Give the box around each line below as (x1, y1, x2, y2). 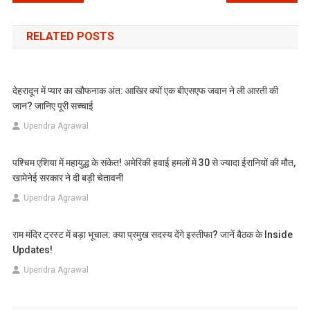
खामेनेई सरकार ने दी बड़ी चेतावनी (12, 172, 124, 183)
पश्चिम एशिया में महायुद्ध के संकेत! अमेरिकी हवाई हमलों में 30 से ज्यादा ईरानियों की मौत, (12, 157, 296, 168)
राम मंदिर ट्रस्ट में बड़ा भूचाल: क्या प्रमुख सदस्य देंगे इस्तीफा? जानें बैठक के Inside (12, 229, 293, 240)
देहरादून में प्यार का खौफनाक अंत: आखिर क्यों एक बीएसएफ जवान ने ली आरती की (12, 85, 279, 96)
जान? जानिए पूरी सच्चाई (12, 100, 94, 111)
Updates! (12, 244, 53, 255)
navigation (11, 8, 111, 32)
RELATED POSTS (26, 30, 114, 43)
